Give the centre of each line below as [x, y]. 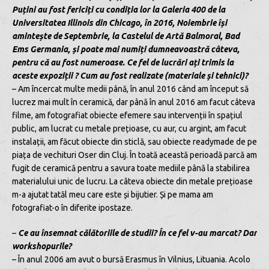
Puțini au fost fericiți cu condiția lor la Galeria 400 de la [119, 9]
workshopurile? [42, 246]
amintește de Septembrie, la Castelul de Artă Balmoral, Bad [126, 36]
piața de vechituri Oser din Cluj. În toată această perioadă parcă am [134, 155]
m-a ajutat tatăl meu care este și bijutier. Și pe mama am [113, 194]
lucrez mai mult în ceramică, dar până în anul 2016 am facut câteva [134, 102]
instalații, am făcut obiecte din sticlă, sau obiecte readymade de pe [134, 141]
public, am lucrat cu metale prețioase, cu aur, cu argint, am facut [129, 128]
